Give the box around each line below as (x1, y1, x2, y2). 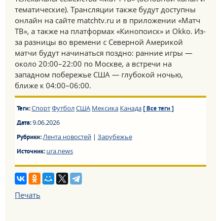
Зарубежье (97, 132, 132, 141)
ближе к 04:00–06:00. (15, 80, 91, 90)
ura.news (46, 147, 73, 155)
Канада (119, 104, 142, 112)
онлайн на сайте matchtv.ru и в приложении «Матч (15, 15, 200, 25)
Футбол (51, 104, 74, 112)
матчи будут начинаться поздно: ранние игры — (15, 48, 192, 58)
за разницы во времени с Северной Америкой (15, 37, 183, 47)
